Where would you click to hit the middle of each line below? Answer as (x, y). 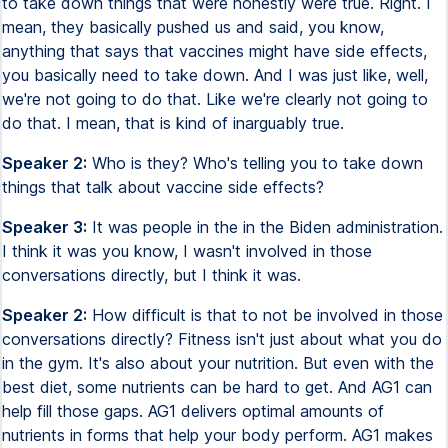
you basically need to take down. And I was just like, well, (215, 75)
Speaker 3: (44, 227)
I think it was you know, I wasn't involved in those (187, 251)
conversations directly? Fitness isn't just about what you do (222, 339)
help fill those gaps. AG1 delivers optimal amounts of (193, 411)
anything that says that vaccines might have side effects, (214, 51)
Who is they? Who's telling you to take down (255, 163)
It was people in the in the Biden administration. (265, 227)
